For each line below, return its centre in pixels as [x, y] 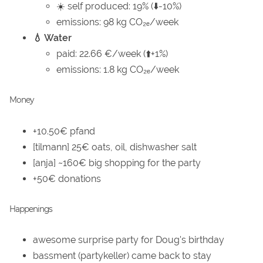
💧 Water [52, 38]
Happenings [31, 209]
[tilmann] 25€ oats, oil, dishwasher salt [115, 147]
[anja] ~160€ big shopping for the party [117, 163]
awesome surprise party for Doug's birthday [129, 240]
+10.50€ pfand [64, 131]
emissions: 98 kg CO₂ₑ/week [117, 22]
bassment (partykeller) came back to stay [122, 256]
